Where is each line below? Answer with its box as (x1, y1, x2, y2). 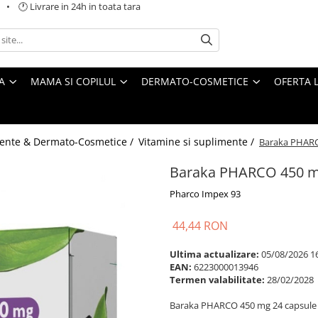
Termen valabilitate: (170, 273, 265, 286)
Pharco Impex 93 (170, 187, 241, 200)
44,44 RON (172, 217, 228, 234)
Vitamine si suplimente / (138, 134, 257, 148)
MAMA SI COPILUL (31, 74, 116, 88)
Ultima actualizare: (170, 247, 259, 261)
